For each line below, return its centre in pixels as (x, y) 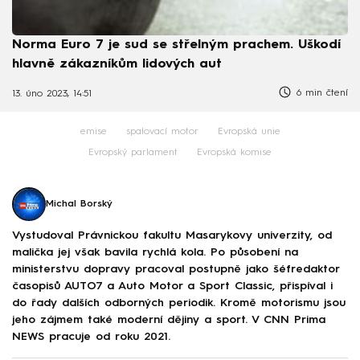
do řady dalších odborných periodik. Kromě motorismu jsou (179, 303)
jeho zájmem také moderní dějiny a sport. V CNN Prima (169, 319)
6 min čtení (320, 93)
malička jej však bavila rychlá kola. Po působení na (155, 252)
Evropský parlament (133, 153)
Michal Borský (79, 205)
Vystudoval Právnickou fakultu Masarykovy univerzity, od (172, 235)
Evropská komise (234, 153)
